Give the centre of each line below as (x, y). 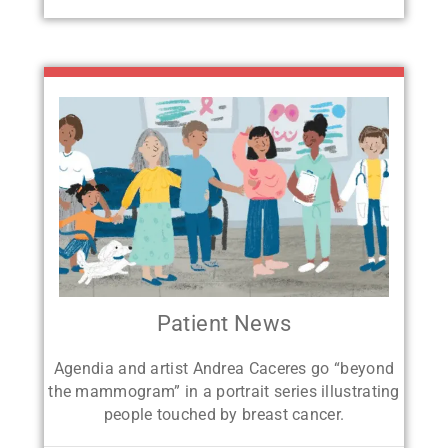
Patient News (224, 323)
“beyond (364, 368)
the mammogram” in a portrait (161, 391)
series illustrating (337, 391)
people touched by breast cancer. (224, 414)
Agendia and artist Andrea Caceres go (193, 368)
